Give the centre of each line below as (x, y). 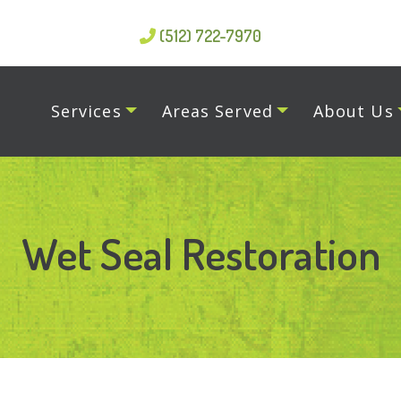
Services (86, 111)
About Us (353, 111)
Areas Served (217, 111)
